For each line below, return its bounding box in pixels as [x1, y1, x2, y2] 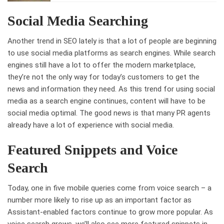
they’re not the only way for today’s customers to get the [7, 72, 199, 82]
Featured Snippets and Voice [7, 142, 177, 158]
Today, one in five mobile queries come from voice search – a [7, 183, 211, 193]
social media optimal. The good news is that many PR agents [7, 108, 210, 118]
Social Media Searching [7, 13, 148, 29]
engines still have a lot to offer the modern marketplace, [7, 60, 195, 70]
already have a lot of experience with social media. [7, 120, 174, 130]
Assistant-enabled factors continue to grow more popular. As [7, 207, 213, 217]
